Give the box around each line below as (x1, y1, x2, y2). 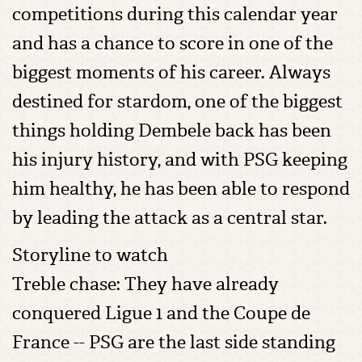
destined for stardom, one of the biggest (12, 90, 343, 113)
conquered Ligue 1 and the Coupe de (12, 301, 310, 325)
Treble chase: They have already (12, 272, 279, 296)
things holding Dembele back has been (12, 119, 331, 142)
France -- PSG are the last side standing (12, 330, 335, 354)
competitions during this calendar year (12, 2, 338, 26)
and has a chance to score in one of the (12, 32, 333, 55)
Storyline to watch (12, 243, 168, 267)
